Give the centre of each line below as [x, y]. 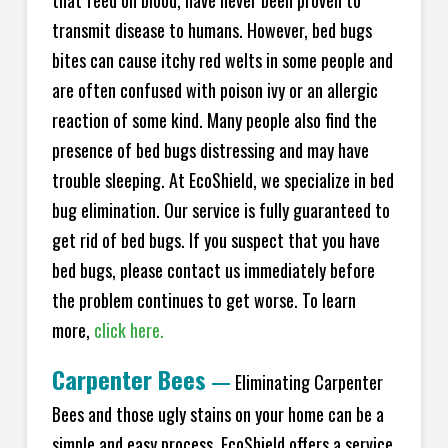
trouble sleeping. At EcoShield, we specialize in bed [222, 179]
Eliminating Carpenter [306, 381]
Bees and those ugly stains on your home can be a [217, 413]
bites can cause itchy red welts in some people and [222, 59]
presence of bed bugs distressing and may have [210, 149]
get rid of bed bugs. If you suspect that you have [215, 239]
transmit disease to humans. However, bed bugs [211, 29]
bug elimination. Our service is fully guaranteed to [220, 209]
